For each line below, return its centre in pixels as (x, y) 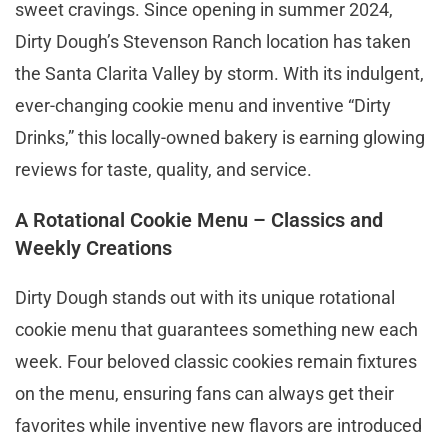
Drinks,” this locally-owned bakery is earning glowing (220, 137)
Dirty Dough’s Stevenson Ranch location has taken (213, 41)
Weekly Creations (93, 247)
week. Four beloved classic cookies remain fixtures (216, 361)
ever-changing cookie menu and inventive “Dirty (203, 105)
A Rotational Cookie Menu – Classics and (199, 219)
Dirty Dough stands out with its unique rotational (205, 297)
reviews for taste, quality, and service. (165, 169)
